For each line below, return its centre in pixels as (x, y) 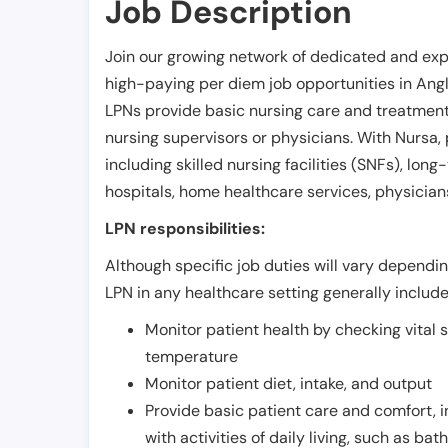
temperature (191, 357)
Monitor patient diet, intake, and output (288, 384)
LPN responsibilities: (185, 229)
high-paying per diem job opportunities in (260, 84)
